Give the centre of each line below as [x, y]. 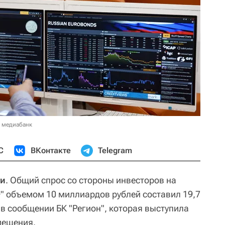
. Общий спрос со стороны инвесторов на [91, 180]
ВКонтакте [51, 150]
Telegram [115, 150]
